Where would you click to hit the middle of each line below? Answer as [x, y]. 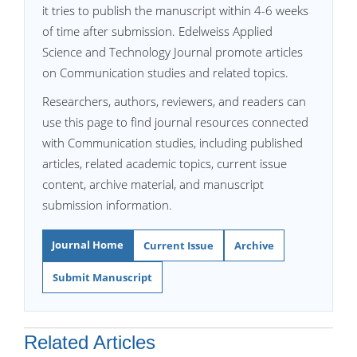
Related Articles [90, 342]
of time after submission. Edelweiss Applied [157, 31]
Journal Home [88, 245]
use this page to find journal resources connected [175, 122]
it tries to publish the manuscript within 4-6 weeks [175, 10]
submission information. [107, 205]
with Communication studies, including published [173, 143]
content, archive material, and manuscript [153, 184]
